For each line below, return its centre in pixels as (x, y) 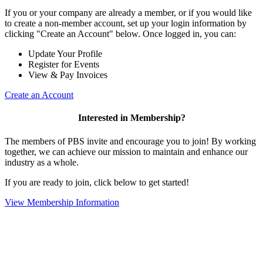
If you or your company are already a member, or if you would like (128, 13)
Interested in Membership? (131, 118)
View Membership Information (62, 202)
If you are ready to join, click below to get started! (97, 182)
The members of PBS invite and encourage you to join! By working (130, 141)
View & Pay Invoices (68, 75)
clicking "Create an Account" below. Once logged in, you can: (120, 34)
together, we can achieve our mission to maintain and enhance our (126, 151)
